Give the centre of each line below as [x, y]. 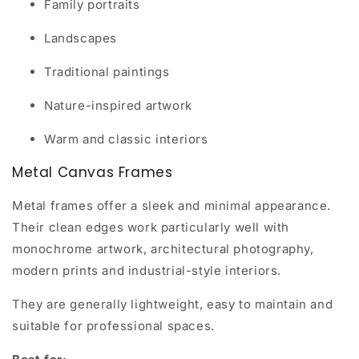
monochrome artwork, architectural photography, [163, 249]
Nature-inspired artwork [118, 106]
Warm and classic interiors [126, 139]
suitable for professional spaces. [113, 326]
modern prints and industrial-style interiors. [147, 271]
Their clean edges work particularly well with [151, 228]
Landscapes [81, 38]
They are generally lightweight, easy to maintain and [173, 305]
